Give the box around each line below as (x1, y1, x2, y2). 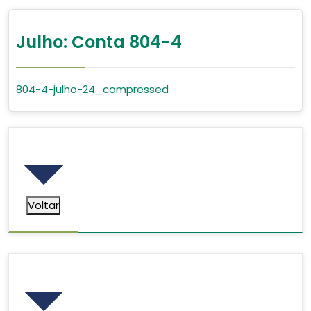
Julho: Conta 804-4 (16, 31, 182, 53)
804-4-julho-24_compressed (16, 82, 169, 96)
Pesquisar (23, 265, 99, 287)
